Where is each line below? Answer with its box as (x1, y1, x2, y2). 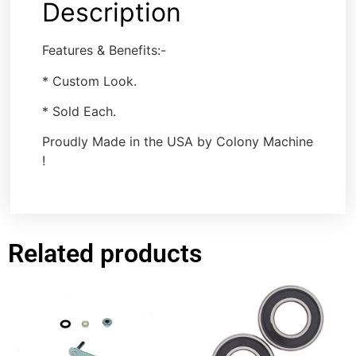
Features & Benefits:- (42, 42, 167, 59)
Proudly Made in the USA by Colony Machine (42, 133, 314, 150)
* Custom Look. (42, 72, 137, 89)
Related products (8, 238, 202, 269)
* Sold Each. (42, 103, 117, 119)
